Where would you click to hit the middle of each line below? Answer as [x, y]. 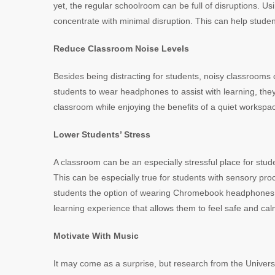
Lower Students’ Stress [102, 134]
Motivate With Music [96, 236]
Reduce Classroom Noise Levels [121, 48]
